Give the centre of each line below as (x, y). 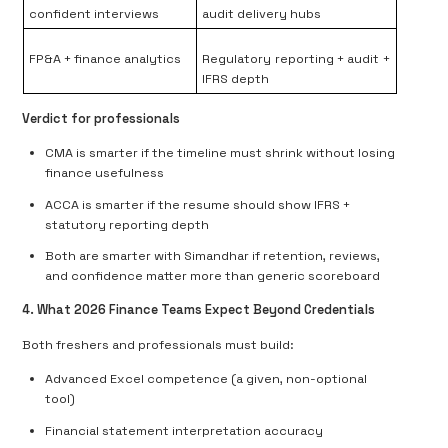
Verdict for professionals (101, 118)
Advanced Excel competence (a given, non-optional (206, 379)
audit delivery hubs (262, 13)
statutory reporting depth (127, 224)
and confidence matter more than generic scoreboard (213, 276)
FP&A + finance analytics (105, 58)
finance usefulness (105, 173)
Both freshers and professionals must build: (158, 344)
